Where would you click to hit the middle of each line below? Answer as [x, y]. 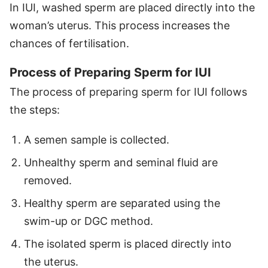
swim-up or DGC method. [89, 221]
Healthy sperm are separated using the [122, 203]
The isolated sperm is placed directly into [128, 243]
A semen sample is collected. [97, 139]
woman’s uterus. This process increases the [120, 25]
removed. [48, 180]
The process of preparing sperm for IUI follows [128, 92]
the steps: [35, 109]
